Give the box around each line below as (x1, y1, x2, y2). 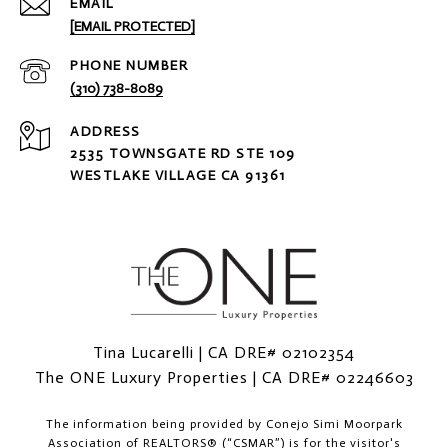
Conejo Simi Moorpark (265, 417, 403, 432)
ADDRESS (70, 123, 141, 141)
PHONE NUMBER (70, 57, 188, 75)
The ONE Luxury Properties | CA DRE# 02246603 (34, 368, 414, 388)
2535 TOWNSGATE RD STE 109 (70, 145, 300, 163)
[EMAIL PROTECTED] (70, 18, 195, 36)
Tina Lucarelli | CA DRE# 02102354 (93, 343, 355, 363)
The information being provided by (45, 417, 266, 432)
